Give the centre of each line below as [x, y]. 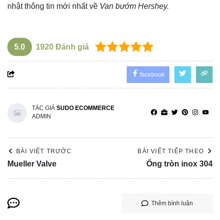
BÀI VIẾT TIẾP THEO [171, 151]
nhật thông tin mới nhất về [53, 6]
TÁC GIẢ [44, 108]
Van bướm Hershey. [133, 6]
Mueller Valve [32, 164]
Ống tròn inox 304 [179, 164]
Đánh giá [71, 47]
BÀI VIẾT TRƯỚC [44, 151]
